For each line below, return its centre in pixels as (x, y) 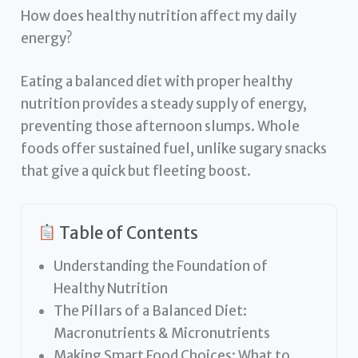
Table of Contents (127, 233)
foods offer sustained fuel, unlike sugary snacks (174, 148)
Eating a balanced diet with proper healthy (157, 81)
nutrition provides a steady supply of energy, (164, 103)
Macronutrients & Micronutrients (162, 333)
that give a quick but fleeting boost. (136, 171)
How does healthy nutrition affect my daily (159, 16)
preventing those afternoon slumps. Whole (161, 126)
